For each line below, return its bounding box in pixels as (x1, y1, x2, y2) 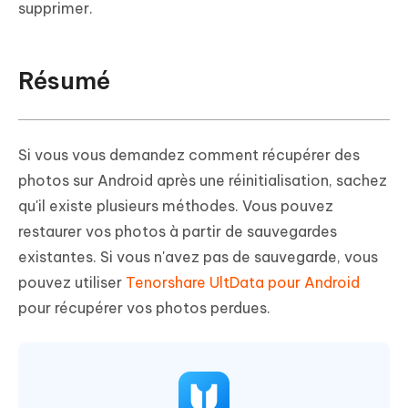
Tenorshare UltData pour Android (126, 273, 360, 292)
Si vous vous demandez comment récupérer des (18, 146, 360, 165)
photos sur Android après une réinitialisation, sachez (18, 171, 387, 190)
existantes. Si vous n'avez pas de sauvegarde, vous (18, 248, 378, 267)
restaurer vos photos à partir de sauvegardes (18, 222, 337, 241)
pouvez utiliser (18, 273, 126, 292)
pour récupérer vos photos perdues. (18, 299, 270, 318)
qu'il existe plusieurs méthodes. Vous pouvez (18, 197, 333, 216)
